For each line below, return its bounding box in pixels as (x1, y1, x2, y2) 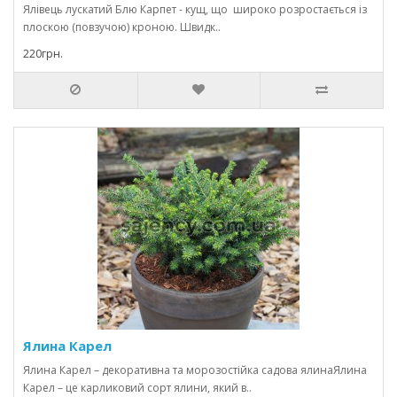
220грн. (23, 46, 63, 61)
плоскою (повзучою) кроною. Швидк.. (23, 19, 221, 35)
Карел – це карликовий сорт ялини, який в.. (23, 380, 252, 395)
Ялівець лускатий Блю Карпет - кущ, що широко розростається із (23, 2, 367, 17)
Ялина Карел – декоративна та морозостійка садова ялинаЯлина (23, 362, 367, 378)
